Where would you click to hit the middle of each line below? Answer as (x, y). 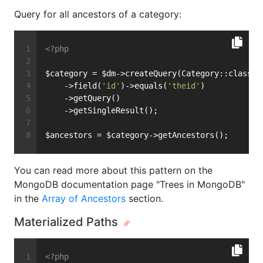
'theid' (184, 86)
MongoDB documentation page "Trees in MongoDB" (129, 185)
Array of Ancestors (84, 199)
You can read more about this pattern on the (113, 171)
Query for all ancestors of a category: (98, 14)
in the (28, 199)
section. (144, 199)
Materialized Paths (68, 222)
